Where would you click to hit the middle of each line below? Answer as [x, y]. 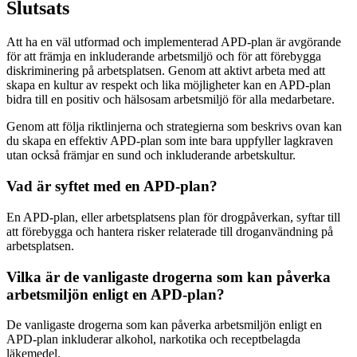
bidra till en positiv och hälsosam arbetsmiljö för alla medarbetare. [171, 100]
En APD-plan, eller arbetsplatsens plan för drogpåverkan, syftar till [173, 217]
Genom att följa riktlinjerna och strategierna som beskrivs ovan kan [174, 127]
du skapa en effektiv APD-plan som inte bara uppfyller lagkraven [170, 141]
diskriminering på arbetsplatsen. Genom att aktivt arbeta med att [166, 71]
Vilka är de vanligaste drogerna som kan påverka [169, 277]
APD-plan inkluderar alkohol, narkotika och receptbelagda [153, 339]
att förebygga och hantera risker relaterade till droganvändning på [170, 231]
